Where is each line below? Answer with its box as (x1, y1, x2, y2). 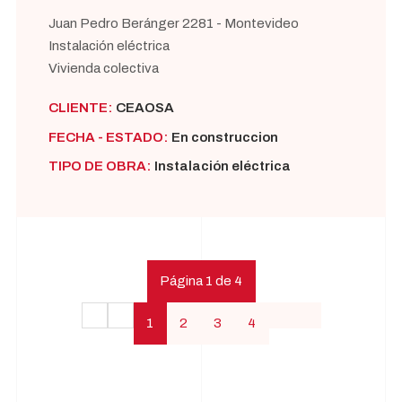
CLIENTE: (48, 100, 112, 116)
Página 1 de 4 (160, 274, 242, 289)
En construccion (170, 129, 278, 144)
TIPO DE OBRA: (48, 159, 151, 174)
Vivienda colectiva (48, 60, 159, 75)
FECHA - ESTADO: (48, 129, 168, 144)
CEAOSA (115, 100, 174, 116)
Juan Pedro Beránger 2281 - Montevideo (48, 15, 299, 31)
